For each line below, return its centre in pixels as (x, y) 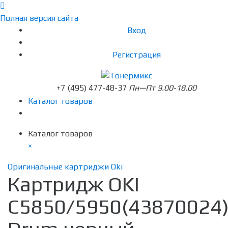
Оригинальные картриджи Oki (65, 167)
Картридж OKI (74, 184)
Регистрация (137, 55)
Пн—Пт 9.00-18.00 (163, 88)
